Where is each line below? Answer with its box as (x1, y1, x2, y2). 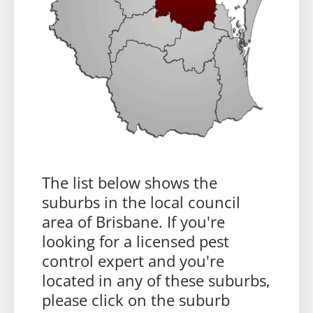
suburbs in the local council (42, 191, 240, 213)
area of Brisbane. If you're (42, 211, 225, 233)
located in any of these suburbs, (42, 270, 270, 291)
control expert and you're (42, 250, 224, 272)
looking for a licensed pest (42, 231, 229, 252)
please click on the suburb (42, 289, 230, 311)
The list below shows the (42, 172, 217, 194)
